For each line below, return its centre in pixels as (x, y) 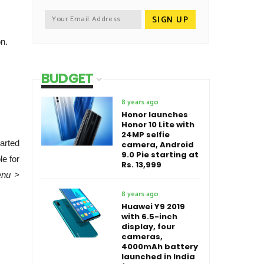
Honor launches (155, 115)
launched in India (158, 257)
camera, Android (158, 145)
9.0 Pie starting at (160, 155)
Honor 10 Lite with (158, 125)
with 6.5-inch (149, 217)
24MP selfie (146, 135)
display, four (148, 227)
